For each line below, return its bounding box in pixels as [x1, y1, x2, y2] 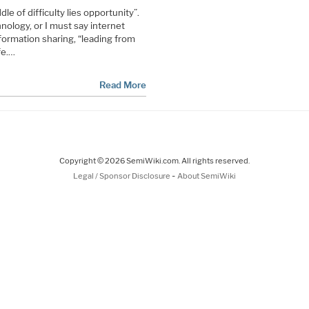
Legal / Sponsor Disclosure [73, 170, 172, 181]
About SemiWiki [177, 170, 236, 181]
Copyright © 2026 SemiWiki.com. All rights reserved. [59, 155, 250, 166]
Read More [99, 79, 146, 90]
